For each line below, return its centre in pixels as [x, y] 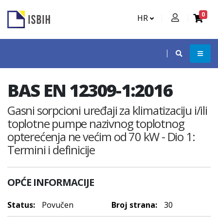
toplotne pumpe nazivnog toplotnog [96, 123]
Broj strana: [134, 205]
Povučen [57, 205]
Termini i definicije [51, 150]
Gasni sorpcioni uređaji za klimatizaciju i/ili [107, 110]
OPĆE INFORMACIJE [51, 182]
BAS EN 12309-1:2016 [90, 90]
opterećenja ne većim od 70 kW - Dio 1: [101, 136]
